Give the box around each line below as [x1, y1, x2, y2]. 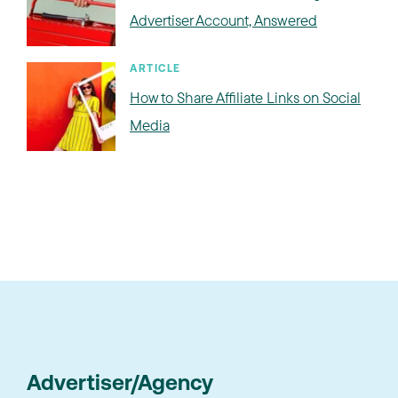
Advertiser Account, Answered [130, 11, 317, 29]
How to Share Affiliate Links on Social [130, 88, 361, 107]
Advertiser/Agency [27, 374, 213, 395]
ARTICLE [130, 64, 181, 75]
